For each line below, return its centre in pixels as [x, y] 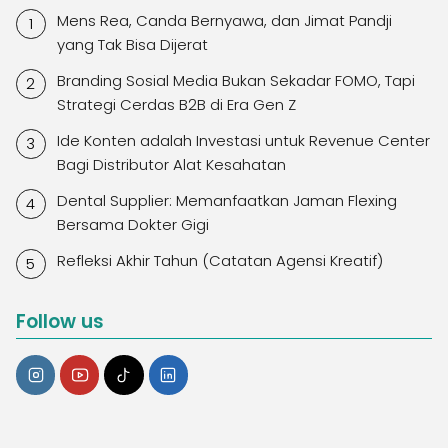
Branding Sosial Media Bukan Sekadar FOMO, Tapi [235, 81]
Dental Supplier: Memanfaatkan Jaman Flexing [226, 201]
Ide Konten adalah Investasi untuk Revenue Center [243, 141]
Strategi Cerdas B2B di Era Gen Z [176, 105]
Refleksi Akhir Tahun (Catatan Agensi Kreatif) [219, 261]
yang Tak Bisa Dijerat [132, 45]
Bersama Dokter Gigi [132, 225]
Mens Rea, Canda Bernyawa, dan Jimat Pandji [224, 21]
